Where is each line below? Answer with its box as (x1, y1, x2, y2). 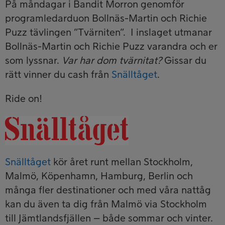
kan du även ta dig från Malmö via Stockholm (5, 199, 207, 209)
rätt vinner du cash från (5, 69, 111, 80)
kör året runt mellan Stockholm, (51, 157, 193, 167)
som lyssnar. (5, 55, 62, 66)
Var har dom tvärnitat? (62, 55, 164, 66)
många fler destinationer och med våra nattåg (5, 185, 211, 195)
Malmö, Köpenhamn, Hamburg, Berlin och (5, 171, 193, 181)
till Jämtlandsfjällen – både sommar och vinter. (5, 213, 213, 223)
